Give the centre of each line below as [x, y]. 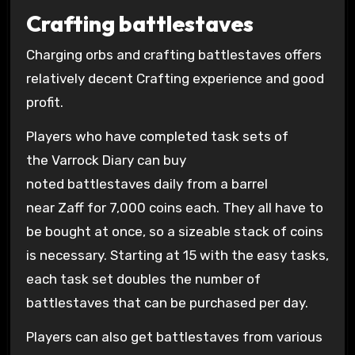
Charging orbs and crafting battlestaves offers [174, 55]
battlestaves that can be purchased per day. [167, 302]
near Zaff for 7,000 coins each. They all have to [174, 207]
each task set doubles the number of [143, 279]
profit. [44, 103]
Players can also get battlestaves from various [174, 336]
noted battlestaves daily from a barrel [147, 183]
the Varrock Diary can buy [106, 160]
